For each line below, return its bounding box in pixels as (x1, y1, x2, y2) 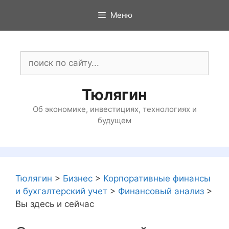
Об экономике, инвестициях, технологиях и (32, 104, 197, 114)
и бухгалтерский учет (15, 186, 107, 196)
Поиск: (20, 52, 49, 62)
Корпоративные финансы (103, 173, 211, 184)
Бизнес (63, 173, 93, 184)
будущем (98, 116, 131, 125)
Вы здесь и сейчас (15, 199, 94, 209)
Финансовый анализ (118, 186, 204, 196)
